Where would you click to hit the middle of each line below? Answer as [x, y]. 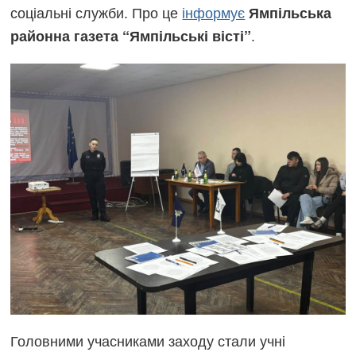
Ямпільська [290, 12]
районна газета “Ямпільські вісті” [131, 35]
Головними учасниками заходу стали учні [148, 341]
